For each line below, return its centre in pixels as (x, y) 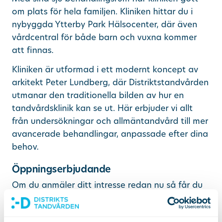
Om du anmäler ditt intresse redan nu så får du (107, 185)
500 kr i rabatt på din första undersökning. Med (109, 198)
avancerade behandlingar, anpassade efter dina (110, 134)
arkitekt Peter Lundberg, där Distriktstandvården (110, 82)
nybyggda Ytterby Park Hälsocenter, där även (104, 24)
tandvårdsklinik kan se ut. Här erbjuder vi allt (102, 108)
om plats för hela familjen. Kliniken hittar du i (102, 11)
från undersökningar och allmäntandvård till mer (110, 121)
